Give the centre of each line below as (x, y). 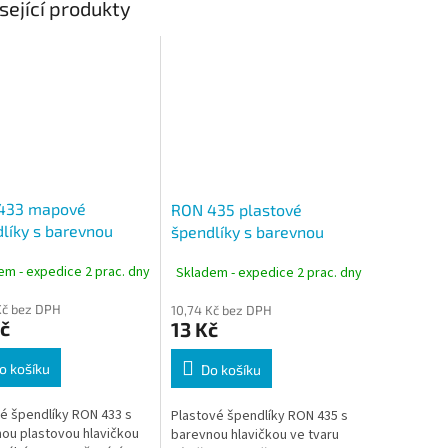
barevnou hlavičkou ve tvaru (254, 435)
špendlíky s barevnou (247, 232)
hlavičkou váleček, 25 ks (258, 254)
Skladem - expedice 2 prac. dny (268, 272)
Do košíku (230, 370)
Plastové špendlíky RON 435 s (259, 416)
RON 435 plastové (236, 210)
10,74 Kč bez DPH (221, 310)
